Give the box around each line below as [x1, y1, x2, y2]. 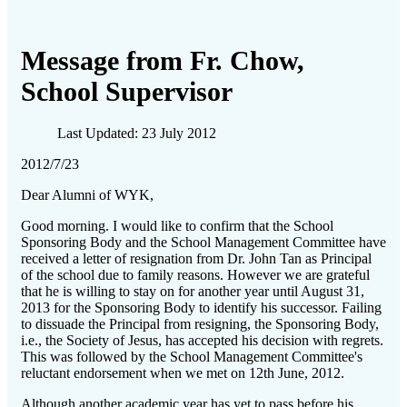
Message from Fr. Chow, [21, 45, 304, 76]
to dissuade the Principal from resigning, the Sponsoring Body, [21, 316, 379, 333]
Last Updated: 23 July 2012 [57, 125, 216, 142]
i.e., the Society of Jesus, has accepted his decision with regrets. [21, 333, 383, 349]
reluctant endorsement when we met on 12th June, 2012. [21, 365, 348, 382]
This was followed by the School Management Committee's [21, 349, 362, 365]
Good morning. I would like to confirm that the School [21, 218, 333, 234]
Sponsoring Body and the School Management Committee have [21, 234, 386, 251]
